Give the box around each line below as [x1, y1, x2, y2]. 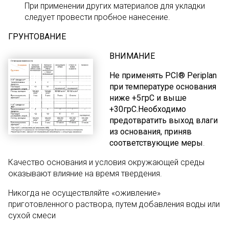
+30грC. [109, 104, 139, 114]
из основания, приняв [109, 127, 192, 136]
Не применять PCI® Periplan [109, 71, 217, 80]
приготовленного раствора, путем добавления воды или [8, 199, 220, 209]
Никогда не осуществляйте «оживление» [8, 188, 161, 198]
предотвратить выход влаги [109, 116, 218, 125]
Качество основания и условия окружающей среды [8, 157, 204, 167]
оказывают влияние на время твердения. [8, 169, 162, 178]
